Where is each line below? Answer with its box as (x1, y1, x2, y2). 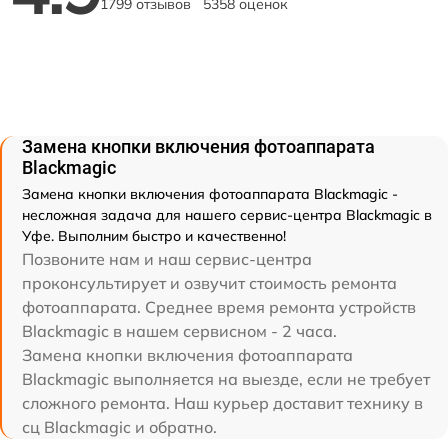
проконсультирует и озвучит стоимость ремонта (22, 273, 397, 294)
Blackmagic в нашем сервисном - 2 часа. (22, 321, 337, 342)
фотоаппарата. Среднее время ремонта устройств (22, 297, 416, 318)
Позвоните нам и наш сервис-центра (22, 249, 312, 270)
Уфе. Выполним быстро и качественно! (22, 227, 286, 246)
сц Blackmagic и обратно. (22, 417, 217, 438)
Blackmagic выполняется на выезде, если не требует (22, 369, 430, 390)
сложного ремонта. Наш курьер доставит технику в (22, 393, 423, 414)
